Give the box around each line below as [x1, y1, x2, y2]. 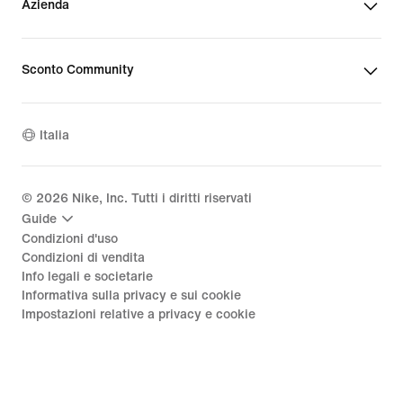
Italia [40, 128, 69, 142]
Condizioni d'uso [22, 232, 118, 246]
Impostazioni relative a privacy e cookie [22, 308, 255, 322]
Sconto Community [22, 63, 134, 77]
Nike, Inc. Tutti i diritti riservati [68, 192, 252, 206]
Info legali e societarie [22, 270, 153, 284]
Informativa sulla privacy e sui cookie [22, 289, 241, 303]
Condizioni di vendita [22, 251, 145, 265]
